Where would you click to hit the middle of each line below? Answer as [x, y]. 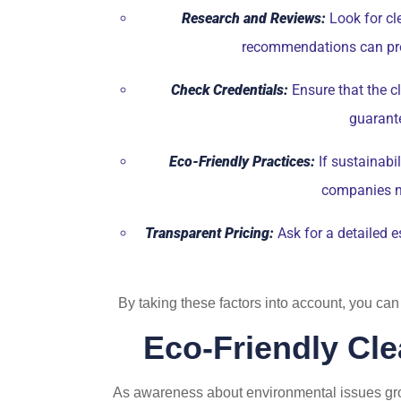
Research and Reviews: [253, 19]
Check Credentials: [229, 90]
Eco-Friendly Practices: [242, 162]
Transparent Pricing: [209, 234]
